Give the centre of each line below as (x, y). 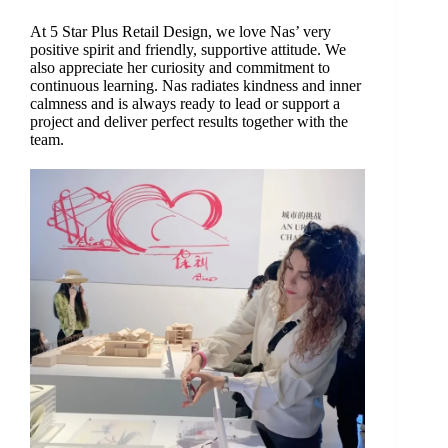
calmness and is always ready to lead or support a (184, 104)
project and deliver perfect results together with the (188, 122)
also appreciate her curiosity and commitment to (179, 68)
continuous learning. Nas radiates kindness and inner (195, 86)
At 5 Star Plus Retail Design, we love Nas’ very (180, 32)
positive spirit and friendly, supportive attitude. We (187, 50)
